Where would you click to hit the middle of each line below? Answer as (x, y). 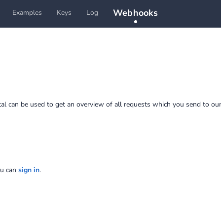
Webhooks (136, 13)
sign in (29, 170)
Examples (27, 13)
